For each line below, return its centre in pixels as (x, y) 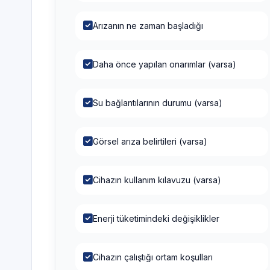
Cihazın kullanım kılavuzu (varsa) (157, 177)
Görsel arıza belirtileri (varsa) (150, 139)
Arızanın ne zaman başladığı (148, 23)
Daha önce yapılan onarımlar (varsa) (165, 61)
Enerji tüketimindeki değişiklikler (156, 216)
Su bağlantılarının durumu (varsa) (158, 100)
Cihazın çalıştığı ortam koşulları (153, 254)
